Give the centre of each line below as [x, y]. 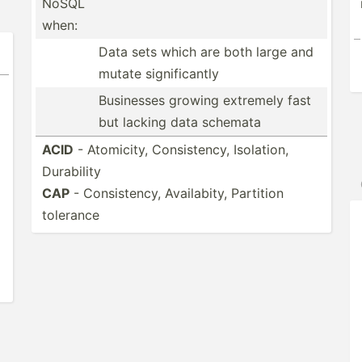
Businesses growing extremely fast [205, 100]
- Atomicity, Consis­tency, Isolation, [181, 149]
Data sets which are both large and [206, 52]
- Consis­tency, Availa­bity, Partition [177, 193]
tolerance [71, 215]
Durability [72, 171]
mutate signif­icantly [159, 74]
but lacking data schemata [180, 122]
